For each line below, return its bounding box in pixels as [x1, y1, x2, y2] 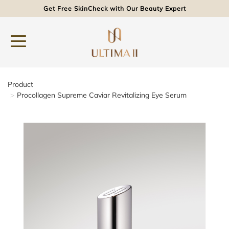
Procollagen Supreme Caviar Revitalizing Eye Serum [17, 90, 187, 100]
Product [8, 80, 33, 89]
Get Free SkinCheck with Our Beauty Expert [43, 5, 186, 12]
